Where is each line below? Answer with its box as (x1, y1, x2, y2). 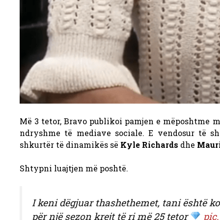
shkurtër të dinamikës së (20, 139, 120, 150)
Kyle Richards (120, 139, 178, 150)
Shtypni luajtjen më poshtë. (20, 163, 128, 173)
